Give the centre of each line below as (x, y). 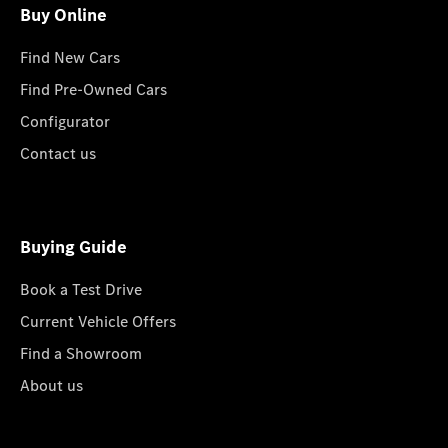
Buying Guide (73, 246)
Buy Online (63, 14)
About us (51, 385)
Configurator (65, 121)
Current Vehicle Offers (98, 321)
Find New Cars (70, 57)
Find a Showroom (81, 353)
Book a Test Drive (81, 289)
